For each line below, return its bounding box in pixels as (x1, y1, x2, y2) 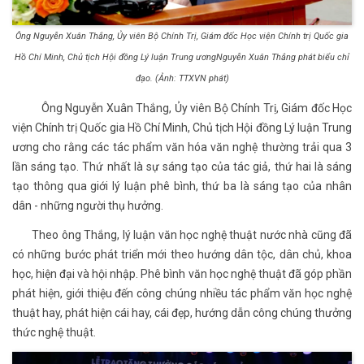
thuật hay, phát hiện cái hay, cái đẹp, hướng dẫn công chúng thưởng (12, 306, 352, 320)
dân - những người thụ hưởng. (12, 199, 163, 213)
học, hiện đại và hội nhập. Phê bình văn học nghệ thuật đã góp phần (12, 267, 352, 281)
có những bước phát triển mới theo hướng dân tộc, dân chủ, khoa (12, 248, 352, 262)
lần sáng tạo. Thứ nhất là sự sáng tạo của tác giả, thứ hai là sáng (12, 160, 352, 174)
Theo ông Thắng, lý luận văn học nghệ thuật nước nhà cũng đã (12, 228, 352, 242)
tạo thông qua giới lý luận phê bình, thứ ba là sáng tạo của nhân (12, 180, 352, 193)
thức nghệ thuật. (12, 326, 96, 340)
